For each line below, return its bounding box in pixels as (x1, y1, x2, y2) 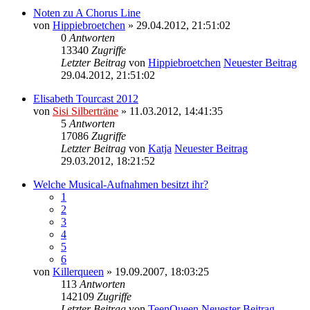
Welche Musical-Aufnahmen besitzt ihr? (33, 178, 208, 190)
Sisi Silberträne (53, 104, 118, 117)
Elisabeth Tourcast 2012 (33, 92, 138, 104)
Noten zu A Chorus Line (33, 6, 140, 19)
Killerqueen (53, 265, 104, 277)
